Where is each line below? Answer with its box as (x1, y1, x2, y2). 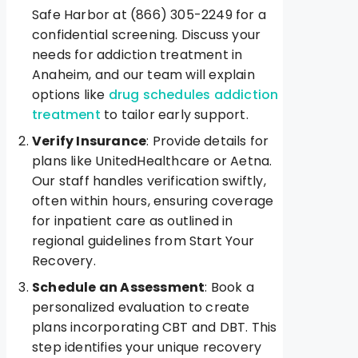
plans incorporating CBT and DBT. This (32, 318, 277, 337)
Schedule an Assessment (32, 278, 205, 297)
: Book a (205, 278, 255, 297)
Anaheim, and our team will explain (32, 66, 255, 85)
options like (32, 86, 109, 105)
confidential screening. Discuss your (32, 26, 261, 45)
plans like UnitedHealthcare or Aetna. (32, 152, 272, 171)
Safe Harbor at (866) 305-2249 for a (32, 6, 266, 25)
